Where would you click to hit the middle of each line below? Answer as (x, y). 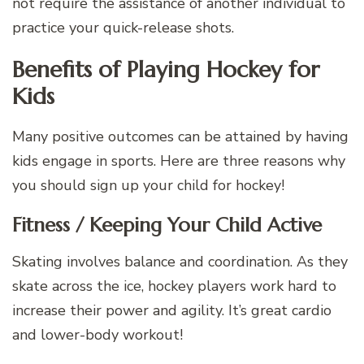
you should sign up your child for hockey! (148, 186)
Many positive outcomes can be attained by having (180, 137)
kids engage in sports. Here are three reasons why (179, 161)
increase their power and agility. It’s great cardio (172, 311)
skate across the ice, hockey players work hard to (174, 286)
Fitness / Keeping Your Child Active (167, 225)
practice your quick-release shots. (123, 27)
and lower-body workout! (97, 335)
